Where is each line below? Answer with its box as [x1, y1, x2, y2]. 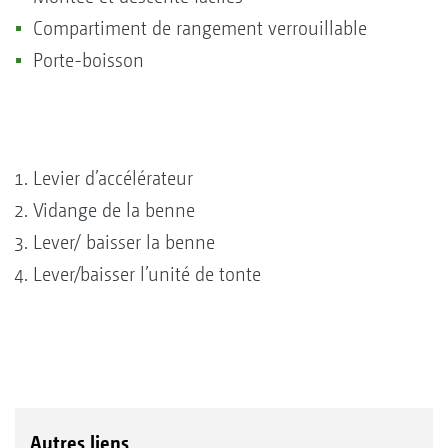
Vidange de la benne [33, 198, 195, 222]
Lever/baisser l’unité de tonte [33, 262, 261, 286]
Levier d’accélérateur [33, 166, 193, 190]
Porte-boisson [33, 48, 144, 72]
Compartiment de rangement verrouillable [33, 16, 367, 40]
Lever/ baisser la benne [33, 230, 215, 254]
